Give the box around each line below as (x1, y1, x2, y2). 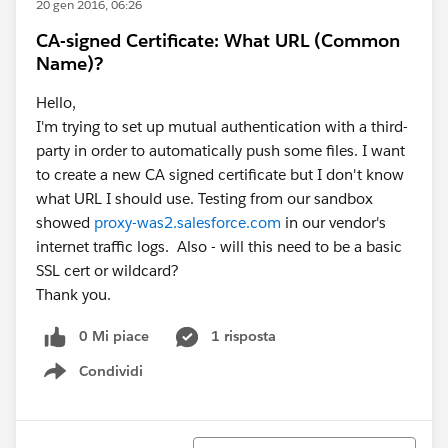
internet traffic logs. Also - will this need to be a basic (36, 237, 402, 256)
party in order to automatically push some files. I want (36, 141, 405, 160)
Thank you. (36, 285, 111, 304)
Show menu (63, 372, 144, 391)
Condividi (79, 361, 143, 380)
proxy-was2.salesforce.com (94, 213, 281, 232)
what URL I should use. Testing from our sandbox (36, 189, 373, 208)
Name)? (36, 52, 103, 75)
